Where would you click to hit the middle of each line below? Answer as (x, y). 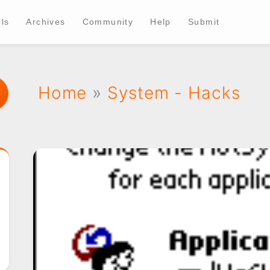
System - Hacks (174, 93)
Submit (204, 22)
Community (108, 22)
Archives (46, 22)
